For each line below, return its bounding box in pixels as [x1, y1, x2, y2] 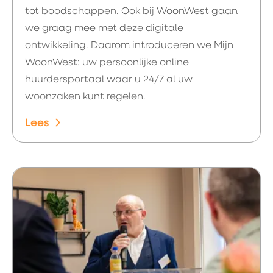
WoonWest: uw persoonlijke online [25, 58, 189, 68]
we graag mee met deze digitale [25, 24, 183, 34]
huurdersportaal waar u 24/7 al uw [25, 75, 193, 85]
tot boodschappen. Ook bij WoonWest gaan [25, 7, 238, 16]
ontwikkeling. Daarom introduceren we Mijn [25, 41, 233, 51]
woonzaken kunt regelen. [25, 92, 146, 102]
